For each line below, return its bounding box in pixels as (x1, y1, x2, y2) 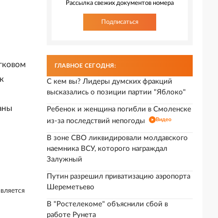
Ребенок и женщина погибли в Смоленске (47, 106, 191, 113)
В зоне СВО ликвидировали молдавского (47, 134, 188, 142)
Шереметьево (47, 183, 94, 191)
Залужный (47, 156, 82, 163)
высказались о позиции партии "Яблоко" (47, 89, 186, 96)
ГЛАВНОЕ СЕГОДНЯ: (54, 63, 116, 69)
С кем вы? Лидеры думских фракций (47, 78, 172, 85)
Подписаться (101, 18, 138, 25)
